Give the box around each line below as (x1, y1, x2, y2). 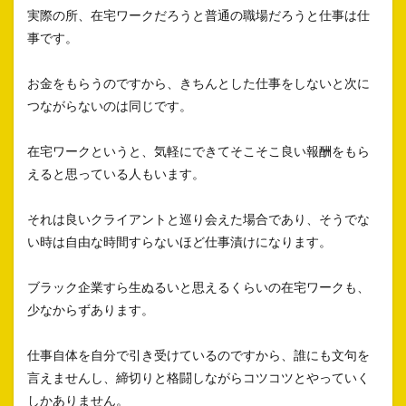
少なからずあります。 (27, 302, 154, 318)
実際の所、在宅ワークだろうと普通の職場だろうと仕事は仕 (27, 7, 370, 24)
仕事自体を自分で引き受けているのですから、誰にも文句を (27, 347, 370, 363)
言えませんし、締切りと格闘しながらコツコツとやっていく (27, 370, 370, 386)
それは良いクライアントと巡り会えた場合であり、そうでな (27, 211, 370, 227)
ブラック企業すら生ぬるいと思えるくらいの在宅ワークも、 (27, 279, 370, 295)
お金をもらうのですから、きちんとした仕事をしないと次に (27, 75, 370, 92)
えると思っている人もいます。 (27, 166, 205, 182)
